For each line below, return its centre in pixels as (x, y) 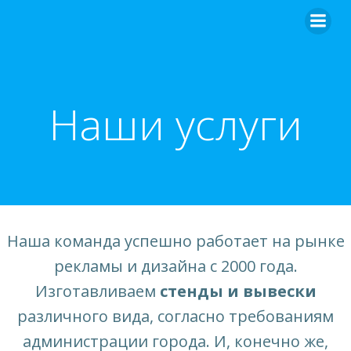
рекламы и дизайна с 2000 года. (175, 266)
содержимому (218, 46)
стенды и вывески (238, 291)
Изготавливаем (97, 291)
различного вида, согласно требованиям (175, 316)
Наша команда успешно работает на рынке (175, 241)
